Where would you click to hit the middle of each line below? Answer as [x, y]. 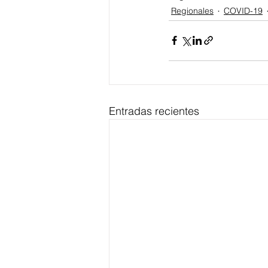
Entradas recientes [154, 111]
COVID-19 [243, 11]
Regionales [192, 11]
